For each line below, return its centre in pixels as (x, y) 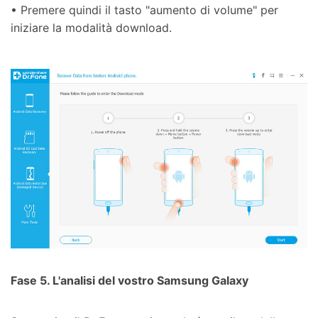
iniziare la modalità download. (91, 27)
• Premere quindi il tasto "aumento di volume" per (144, 10)
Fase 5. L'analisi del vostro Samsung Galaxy (130, 280)
